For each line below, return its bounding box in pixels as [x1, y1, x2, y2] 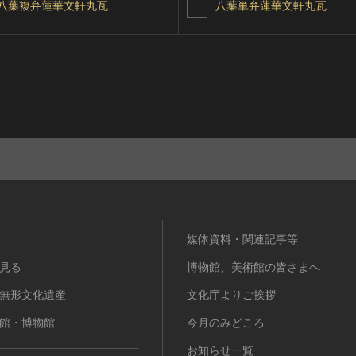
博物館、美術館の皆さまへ [187, 261, 320, 274]
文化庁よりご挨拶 [187, 289, 276, 302]
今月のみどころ [187, 317, 265, 330]
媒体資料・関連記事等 [187, 234, 298, 246]
